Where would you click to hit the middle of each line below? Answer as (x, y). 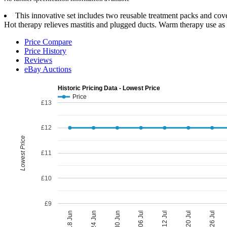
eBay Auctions (48, 69)
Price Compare (48, 42)
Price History (45, 51)
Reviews (38, 60)
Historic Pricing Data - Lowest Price (109, 88)
